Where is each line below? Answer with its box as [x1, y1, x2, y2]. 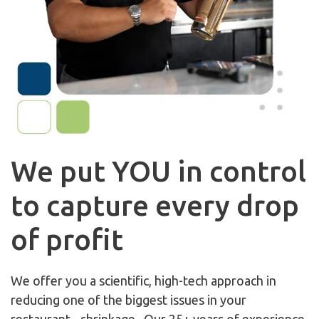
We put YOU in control [11, 155, 306, 188]
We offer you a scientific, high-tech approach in [11, 273, 276, 288]
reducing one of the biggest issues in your [11, 293, 246, 308]
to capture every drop [11, 189, 299, 222]
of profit [11, 224, 123, 256]
